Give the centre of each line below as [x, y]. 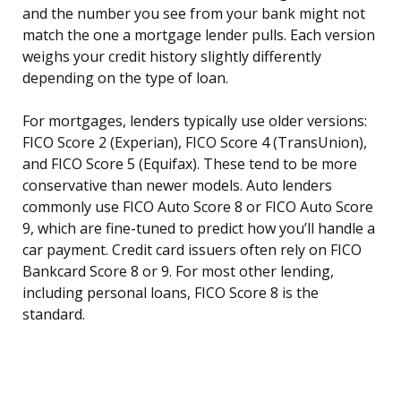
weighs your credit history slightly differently [172, 57]
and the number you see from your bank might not [194, 14]
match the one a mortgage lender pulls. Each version [199, 35]
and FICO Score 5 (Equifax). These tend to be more [190, 164]
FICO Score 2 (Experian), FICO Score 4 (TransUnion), [195, 143]
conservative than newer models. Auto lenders [177, 186]
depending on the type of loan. [125, 78]
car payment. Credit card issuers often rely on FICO [192, 250]
